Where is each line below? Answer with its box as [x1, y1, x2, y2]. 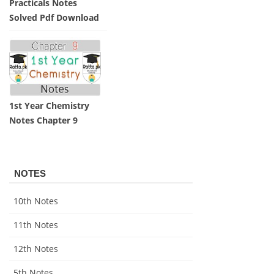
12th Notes [13, 243, 58, 255]
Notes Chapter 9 [9, 114, 78, 127]
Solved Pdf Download [9, 11, 99, 23]
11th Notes [13, 219, 58, 231]
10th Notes [13, 195, 58, 207]
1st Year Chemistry [9, 100, 89, 112]
